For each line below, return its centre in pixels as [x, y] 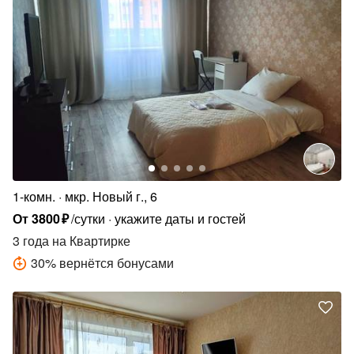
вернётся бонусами [117, 263]
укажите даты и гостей [181, 219]
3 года [31, 241]
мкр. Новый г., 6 [111, 197]
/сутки [88, 219]
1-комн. [34, 197]
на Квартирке [90, 241]
